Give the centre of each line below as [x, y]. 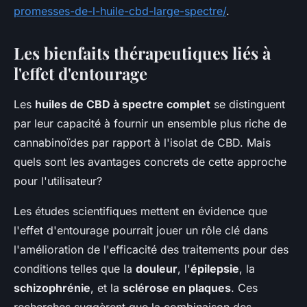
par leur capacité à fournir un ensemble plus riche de [150, 124]
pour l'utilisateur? [58, 181]
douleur [157, 269]
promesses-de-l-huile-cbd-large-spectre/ [120, 11]
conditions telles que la [75, 269]
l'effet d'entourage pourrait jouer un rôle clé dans [141, 231]
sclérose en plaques [177, 288]
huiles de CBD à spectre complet [123, 105]
